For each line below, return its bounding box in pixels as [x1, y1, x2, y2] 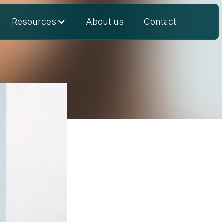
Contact [144, 16, 177, 27]
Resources [12, 16, 56, 27]
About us [86, 16, 124, 27]
